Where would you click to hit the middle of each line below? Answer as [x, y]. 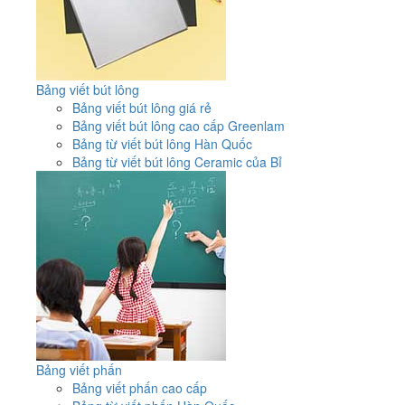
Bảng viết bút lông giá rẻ [142, 107]
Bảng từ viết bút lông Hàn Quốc [162, 143]
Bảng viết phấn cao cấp [140, 387]
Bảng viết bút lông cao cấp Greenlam [179, 125]
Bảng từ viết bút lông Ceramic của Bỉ [177, 161]
